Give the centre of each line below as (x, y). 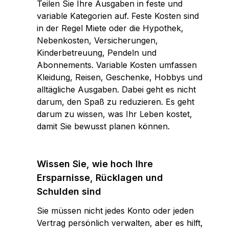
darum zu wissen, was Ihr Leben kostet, (114, 114)
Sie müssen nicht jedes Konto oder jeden (115, 211)
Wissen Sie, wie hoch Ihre (95, 164)
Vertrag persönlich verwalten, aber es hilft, (120, 223)
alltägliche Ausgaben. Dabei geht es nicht (116, 89)
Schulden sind (69, 191)
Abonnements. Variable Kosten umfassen (117, 65)
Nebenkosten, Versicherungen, (97, 40)
